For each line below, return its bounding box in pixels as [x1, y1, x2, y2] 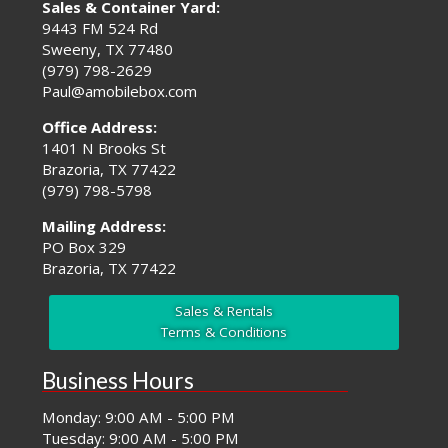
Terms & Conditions [160, 323, 287, 342]
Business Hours [42, 367, 195, 395]
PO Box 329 [42, 237, 127, 258]
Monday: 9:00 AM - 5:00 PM [42, 407, 236, 428]
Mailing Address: [42, 216, 167, 237]
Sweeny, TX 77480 [42, 39, 174, 60]
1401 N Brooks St [42, 138, 167, 159]
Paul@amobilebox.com [42, 81, 198, 102]
